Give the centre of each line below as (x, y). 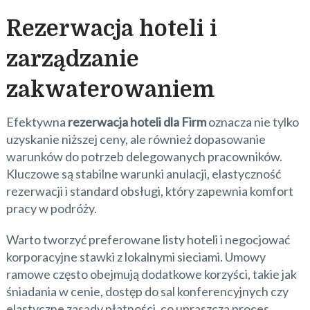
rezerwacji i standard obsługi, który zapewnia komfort (149, 191)
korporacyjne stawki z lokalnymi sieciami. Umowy (136, 256)
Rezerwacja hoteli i (111, 28)
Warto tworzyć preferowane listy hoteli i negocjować (148, 239)
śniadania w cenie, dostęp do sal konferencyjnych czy (147, 291)
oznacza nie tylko (252, 121)
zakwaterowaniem (110, 89)
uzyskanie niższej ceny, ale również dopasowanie (136, 139)
